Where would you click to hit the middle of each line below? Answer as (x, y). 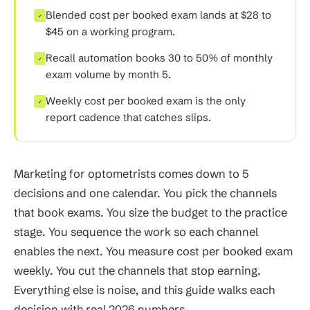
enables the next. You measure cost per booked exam (153, 251)
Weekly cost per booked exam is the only (146, 101)
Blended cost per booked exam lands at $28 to (158, 15)
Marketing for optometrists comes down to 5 (131, 174)
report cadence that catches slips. (128, 117)
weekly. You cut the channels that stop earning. (137, 271)
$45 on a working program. (110, 31)
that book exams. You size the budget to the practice (151, 212)
